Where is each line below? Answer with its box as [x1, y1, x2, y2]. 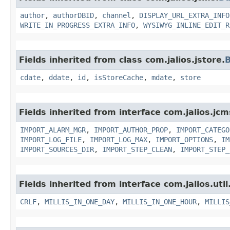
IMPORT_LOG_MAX [90, 135, 147, 144]
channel [102, 11, 131, 20]
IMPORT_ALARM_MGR [20, 125, 86, 134]
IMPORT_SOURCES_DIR [20, 145, 94, 154]
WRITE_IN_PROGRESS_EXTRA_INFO [20, 21, 135, 29]
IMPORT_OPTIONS [156, 135, 213, 144]
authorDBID [53, 11, 94, 20]
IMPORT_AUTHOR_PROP [94, 125, 168, 134]
